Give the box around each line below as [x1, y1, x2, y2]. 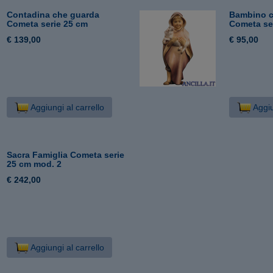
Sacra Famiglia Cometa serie [7, 149, 125, 160]
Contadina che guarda [7, 9, 100, 19]
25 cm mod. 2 [7, 158, 62, 169]
